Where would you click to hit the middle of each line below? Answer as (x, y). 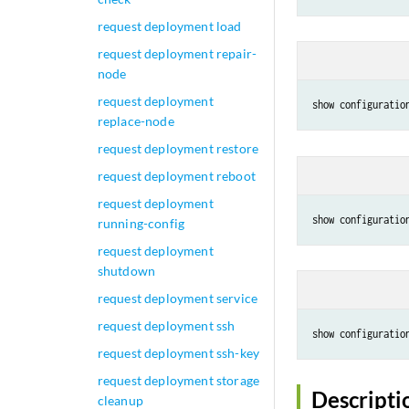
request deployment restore (178, 148)
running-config (141, 223)
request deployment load (169, 26)
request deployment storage (178, 380)
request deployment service (178, 298)
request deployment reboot (176, 176)
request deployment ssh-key (178, 353)
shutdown (126, 271)
